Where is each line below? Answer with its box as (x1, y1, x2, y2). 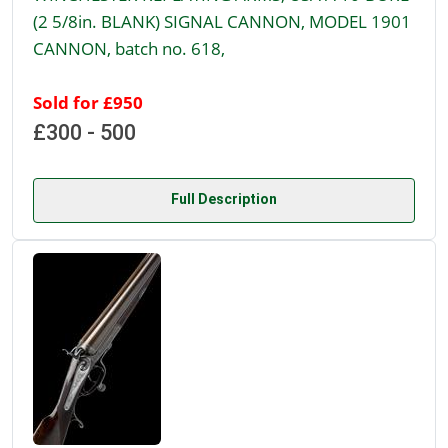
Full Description (171, 191, 277, 208)
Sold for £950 (33, 90, 143, 115)
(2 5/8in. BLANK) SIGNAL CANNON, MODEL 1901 (33, 9, 411, 34)
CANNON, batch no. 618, (33, 36, 225, 61)
